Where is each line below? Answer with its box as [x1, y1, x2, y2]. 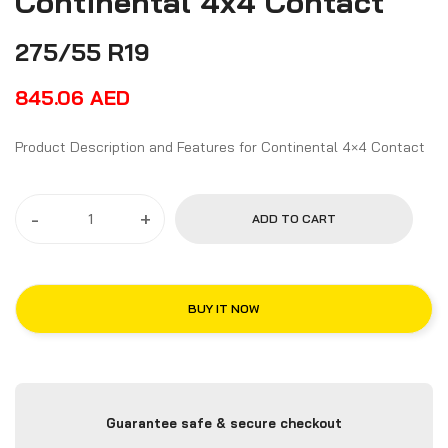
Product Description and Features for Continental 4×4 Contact [342, 138, 425, 156]
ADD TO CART [251, 211, 336, 226]
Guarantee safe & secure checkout [105, 415, 342, 431]
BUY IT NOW [188, 301, 260, 316]
